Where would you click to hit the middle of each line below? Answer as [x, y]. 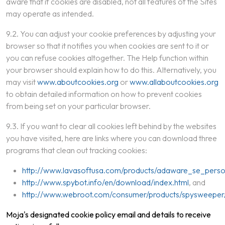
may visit [22, 82]
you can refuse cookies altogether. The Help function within [107, 58]
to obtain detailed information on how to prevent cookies [104, 94]
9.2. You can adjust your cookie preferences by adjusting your [111, 34]
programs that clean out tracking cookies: [77, 150]
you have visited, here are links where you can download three [111, 138]
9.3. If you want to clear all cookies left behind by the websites [111, 126]
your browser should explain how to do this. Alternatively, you [111, 70]
